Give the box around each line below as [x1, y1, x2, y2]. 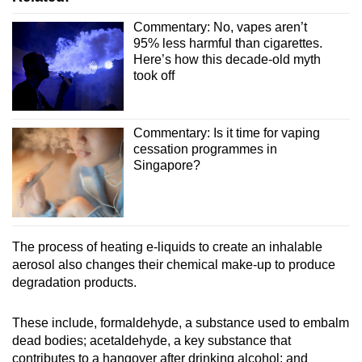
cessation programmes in [133, 142, 277, 157]
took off [133, 68, 175, 82]
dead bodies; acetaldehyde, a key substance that [12, 333, 291, 347]
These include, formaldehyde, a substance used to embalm [12, 315, 349, 330]
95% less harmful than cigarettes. [133, 36, 322, 50]
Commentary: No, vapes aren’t [133, 19, 307, 34]
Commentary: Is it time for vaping [133, 126, 320, 141]
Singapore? [133, 158, 200, 173]
